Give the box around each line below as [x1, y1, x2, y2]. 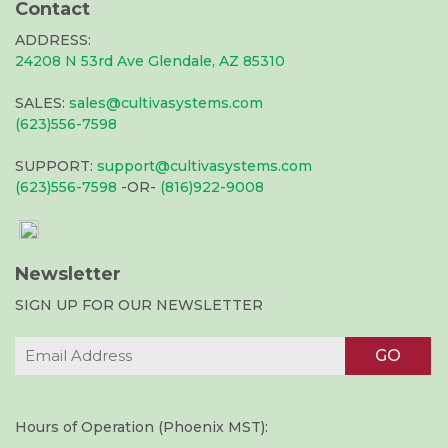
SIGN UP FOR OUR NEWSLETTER [15, 296, 263, 315]
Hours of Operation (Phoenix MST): [15, 418, 268, 437]
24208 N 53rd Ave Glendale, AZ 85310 [15, 52, 285, 71]
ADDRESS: [15, 31, 91, 50]
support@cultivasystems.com [97, 157, 312, 176]
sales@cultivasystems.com [69, 94, 263, 113]
